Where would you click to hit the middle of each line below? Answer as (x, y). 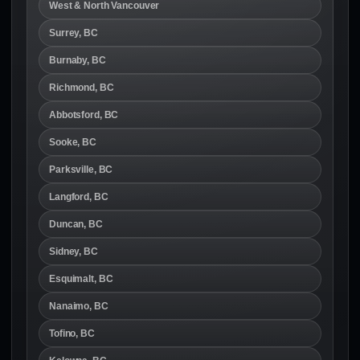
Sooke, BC (73, 142)
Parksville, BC (81, 169)
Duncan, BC (76, 224)
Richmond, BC (82, 87)
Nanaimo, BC (79, 306)
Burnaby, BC (78, 60)
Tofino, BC (72, 333)
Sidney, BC (74, 251)
